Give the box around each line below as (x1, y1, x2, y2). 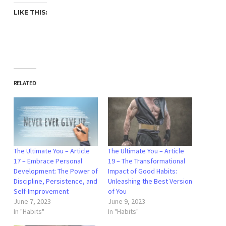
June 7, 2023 (14, 196, 51, 206)
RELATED (14, 79, 36, 87)
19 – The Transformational (108, 156, 185, 165)
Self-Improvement (14, 186, 69, 196)
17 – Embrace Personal (14, 156, 82, 165)
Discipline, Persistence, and (14, 176, 97, 186)
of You (108, 186, 127, 196)
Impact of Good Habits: (108, 166, 177, 176)
